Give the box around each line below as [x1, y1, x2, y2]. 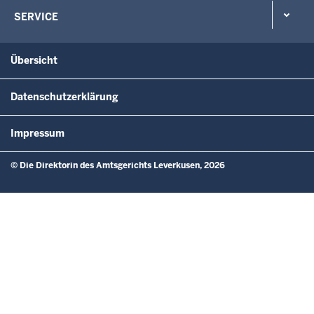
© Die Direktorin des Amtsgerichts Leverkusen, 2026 [11, 159, 225, 171]
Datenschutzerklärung [11, 90, 118, 103]
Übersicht [11, 53, 57, 67]
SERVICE [14, 10, 58, 23]
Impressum [11, 126, 64, 139]
